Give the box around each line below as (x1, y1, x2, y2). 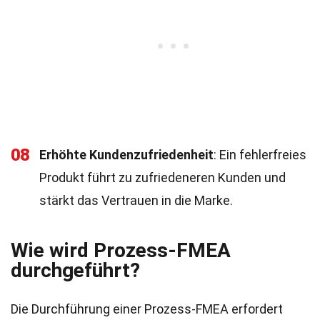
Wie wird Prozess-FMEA (11, 239, 231, 262)
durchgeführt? (11, 259, 140, 282)
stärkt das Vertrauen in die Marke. (39, 193, 233, 208)
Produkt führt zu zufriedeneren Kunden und (39, 170, 286, 185)
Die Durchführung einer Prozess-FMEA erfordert (11, 301, 283, 316)
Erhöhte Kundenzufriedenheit (39, 147, 214, 162)
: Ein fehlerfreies (214, 147, 306, 162)
